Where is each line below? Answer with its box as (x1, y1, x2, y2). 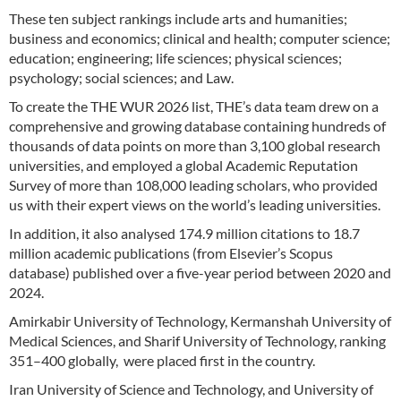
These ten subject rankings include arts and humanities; (9, 10, 347, 28)
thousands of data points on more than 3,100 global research (9, 137, 380, 155)
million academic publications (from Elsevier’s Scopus (9, 244, 333, 262)
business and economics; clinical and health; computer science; (9, 30, 390, 47)
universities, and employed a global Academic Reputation (9, 157, 358, 175)
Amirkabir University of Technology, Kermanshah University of (9, 312, 391, 330)
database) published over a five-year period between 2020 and (9, 264, 391, 282)
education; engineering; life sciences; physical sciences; (9, 49, 342, 67)
